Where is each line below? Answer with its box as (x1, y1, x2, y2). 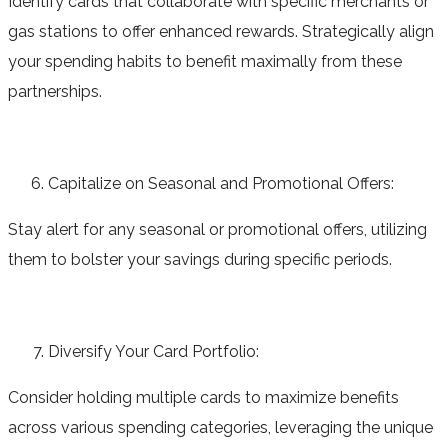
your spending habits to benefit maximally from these (8, 51, 402, 71)
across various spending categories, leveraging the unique (8, 417, 433, 437)
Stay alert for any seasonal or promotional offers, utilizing (8, 219, 427, 239)
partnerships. (8, 81, 102, 101)
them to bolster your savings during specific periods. (8, 249, 392, 269)
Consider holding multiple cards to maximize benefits (8, 387, 399, 407)
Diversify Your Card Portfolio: (48, 341, 259, 361)
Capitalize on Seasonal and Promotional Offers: (48, 173, 394, 193)
